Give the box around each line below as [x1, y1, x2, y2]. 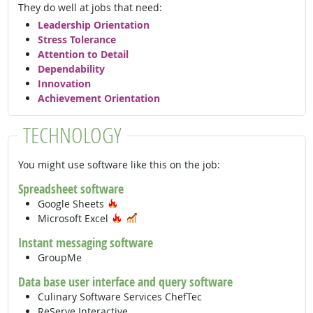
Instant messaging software [17, 233, 153, 251]
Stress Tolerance [37, 32, 116, 46]
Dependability [37, 61, 105, 75]
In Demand [137, 210, 189, 224]
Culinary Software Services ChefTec [37, 289, 202, 303]
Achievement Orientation [37, 91, 160, 105]
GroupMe [37, 250, 82, 264]
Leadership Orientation [37, 17, 150, 31]
